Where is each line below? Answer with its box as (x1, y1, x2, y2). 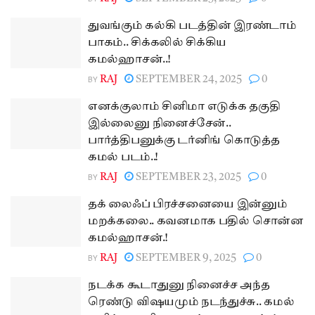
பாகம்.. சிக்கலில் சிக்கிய (88, 38, 227, 49)
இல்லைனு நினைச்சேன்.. (88, 119, 231, 129)
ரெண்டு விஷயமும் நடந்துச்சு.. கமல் (88, 297, 295, 308)
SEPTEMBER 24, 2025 (134, 75, 242, 85)
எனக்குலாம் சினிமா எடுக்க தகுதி (88, 102, 281, 112)
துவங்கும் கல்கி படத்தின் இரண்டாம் (88, 21, 297, 32)
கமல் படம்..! (88, 153, 158, 163)
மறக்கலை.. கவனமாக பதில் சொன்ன (88, 217, 304, 227)
